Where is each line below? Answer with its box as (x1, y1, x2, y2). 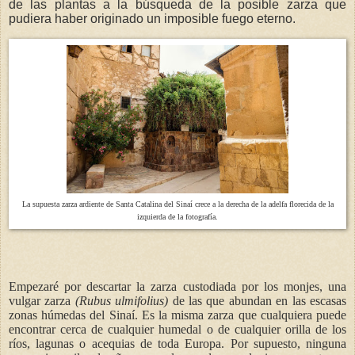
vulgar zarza (9, 293, 75, 307)
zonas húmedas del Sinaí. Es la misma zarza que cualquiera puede (9, 307, 346, 322)
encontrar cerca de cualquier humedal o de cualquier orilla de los (9, 322, 346, 336)
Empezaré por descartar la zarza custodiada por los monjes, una (9, 279, 346, 293)
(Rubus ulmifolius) (74, 293, 169, 307)
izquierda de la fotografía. (137, 212, 218, 222)
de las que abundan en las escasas (168, 293, 347, 307)
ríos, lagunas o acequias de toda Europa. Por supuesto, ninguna (9, 336, 346, 350)
